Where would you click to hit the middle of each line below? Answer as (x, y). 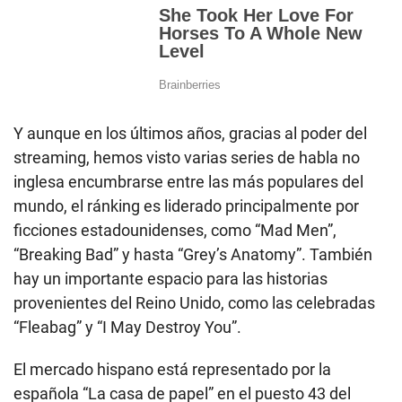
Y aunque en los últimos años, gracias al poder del (190, 133)
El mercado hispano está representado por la (172, 369)
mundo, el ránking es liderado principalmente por (186, 205)
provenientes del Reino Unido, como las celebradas (194, 302)
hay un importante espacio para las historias (170, 278)
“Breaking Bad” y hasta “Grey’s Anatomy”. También (193, 254)
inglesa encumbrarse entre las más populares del (188, 181)
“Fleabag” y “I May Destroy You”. (127, 327)
